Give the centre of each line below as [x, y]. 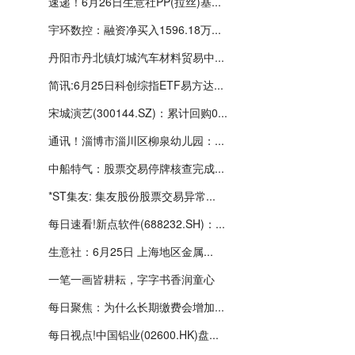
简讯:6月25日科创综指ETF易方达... [136, 85]
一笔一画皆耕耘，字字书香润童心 [132, 279]
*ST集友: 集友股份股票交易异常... [132, 196]
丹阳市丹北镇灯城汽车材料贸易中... [136, 57]
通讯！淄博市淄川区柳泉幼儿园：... [136, 140]
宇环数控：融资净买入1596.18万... [135, 29]
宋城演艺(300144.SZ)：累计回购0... [138, 113]
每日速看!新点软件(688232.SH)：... [137, 223]
